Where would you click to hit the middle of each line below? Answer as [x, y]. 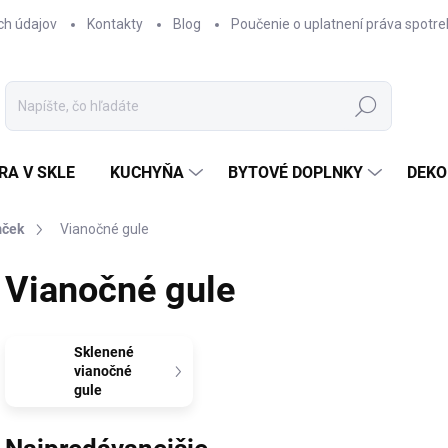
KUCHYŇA [147, 172]
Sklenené [104, 352]
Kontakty [115, 24]
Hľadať [366, 106]
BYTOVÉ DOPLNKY [295, 172]
